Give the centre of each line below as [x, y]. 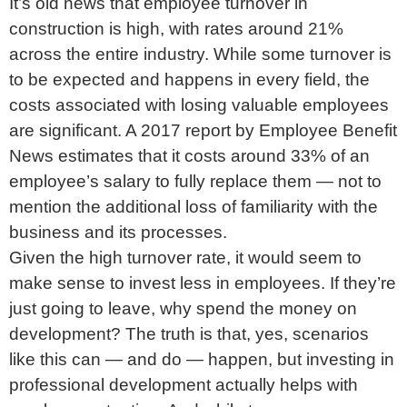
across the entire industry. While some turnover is [200, 54]
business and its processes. [118, 232]
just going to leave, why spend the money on [183, 308]
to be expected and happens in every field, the [189, 79]
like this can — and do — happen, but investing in [202, 359]
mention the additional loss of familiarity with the [194, 206]
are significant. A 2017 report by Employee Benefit [203, 130]
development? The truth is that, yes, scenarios [189, 333]
